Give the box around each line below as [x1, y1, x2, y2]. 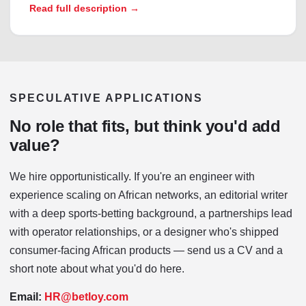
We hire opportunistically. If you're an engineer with [10, 171, 255, 182]
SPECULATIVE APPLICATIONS [10, 92, 204, 104]
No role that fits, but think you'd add [10, 117, 280, 135]
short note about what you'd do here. [10, 263, 184, 275]
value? [10, 136, 59, 154]
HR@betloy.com [44, 291, 128, 303]
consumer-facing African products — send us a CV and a [10, 245, 283, 256]
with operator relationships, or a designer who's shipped [10, 226, 279, 238]
